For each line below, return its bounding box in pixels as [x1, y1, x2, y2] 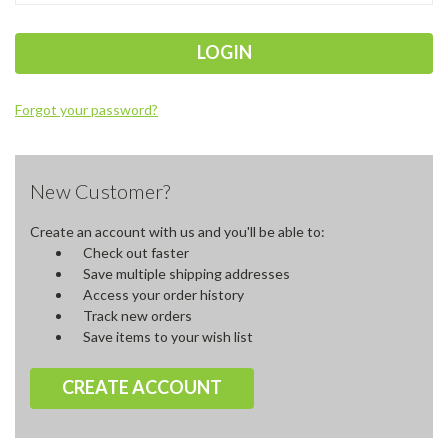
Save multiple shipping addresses [82, 264, 290, 282]
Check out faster [82, 243, 189, 261]
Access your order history [82, 285, 244, 303]
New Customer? [30, 178, 171, 203]
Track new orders [82, 306, 192, 324]
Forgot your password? [15, 100, 158, 118]
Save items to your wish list [82, 327, 253, 345]
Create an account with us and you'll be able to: [30, 222, 325, 240]
